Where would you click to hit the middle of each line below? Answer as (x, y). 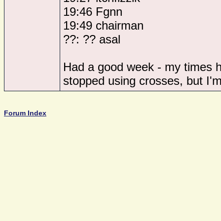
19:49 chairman (103, 25)
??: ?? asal (92, 39)
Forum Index (25, 113)
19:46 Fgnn (93, 12)
